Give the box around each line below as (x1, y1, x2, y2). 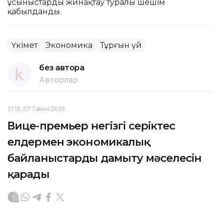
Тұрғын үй (100, 40, 142, 50)
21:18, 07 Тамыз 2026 (7, 105, 65, 112)
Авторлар (39, 74, 78, 85)
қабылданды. (7, 6, 62, 16)
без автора (39, 63, 85, 72)
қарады (7, 167, 49, 181)
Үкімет (11, 40, 38, 50)
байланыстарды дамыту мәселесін (7, 151, 202, 165)
